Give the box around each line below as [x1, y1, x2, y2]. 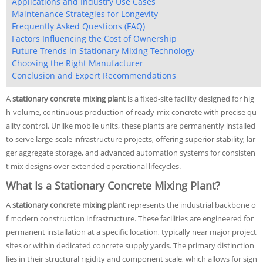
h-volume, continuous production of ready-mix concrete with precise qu [6, 107, 257, 117]
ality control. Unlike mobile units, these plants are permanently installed [6, 120, 255, 131]
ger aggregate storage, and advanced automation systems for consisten [6, 147, 255, 158]
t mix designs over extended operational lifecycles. [6, 161, 181, 171]
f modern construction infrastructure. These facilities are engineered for [6, 213, 254, 224]
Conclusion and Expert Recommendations [12, 70, 176, 81]
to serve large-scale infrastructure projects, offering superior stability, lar [6, 134, 255, 144]
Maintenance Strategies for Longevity [12, 8, 158, 19]
